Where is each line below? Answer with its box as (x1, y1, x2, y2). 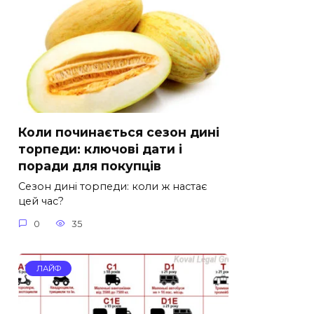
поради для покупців (18, 158, 161, 174)
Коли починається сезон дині (18, 125, 219, 140)
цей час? (18, 195, 64, 208)
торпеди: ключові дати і (18, 142, 182, 157)
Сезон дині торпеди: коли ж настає (18, 180, 207, 193)
